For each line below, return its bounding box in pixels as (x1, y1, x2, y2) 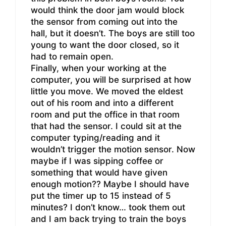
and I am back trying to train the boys (31, 214, 186, 224)
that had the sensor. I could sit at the (31, 121, 182, 132)
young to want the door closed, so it (31, 40, 179, 50)
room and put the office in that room (31, 109, 180, 120)
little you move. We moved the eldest (31, 86, 183, 97)
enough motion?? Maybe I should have (31, 179, 189, 190)
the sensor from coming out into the (31, 17, 178, 27)
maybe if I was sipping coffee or (31, 156, 163, 166)
